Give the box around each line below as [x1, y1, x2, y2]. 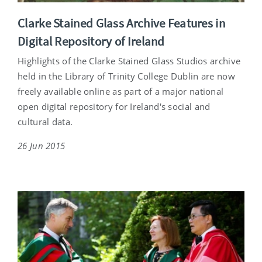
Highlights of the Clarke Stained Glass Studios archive [18, 55, 241, 67]
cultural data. [18, 116, 73, 128]
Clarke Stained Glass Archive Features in [18, 15, 225, 32]
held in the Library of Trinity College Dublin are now [18, 70, 235, 82]
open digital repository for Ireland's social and [18, 101, 211, 113]
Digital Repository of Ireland [18, 33, 165, 50]
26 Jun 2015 [18, 140, 65, 152]
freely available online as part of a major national [18, 85, 224, 98]
